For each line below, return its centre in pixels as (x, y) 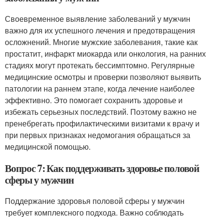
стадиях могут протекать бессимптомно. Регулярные (100, 65)
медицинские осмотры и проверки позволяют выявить (103, 77)
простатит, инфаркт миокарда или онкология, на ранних (105, 53)
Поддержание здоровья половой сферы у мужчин (95, 201)
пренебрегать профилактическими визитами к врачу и (102, 123)
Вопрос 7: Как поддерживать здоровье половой (102, 168)
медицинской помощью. (48, 146)
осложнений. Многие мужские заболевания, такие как (101, 42)
